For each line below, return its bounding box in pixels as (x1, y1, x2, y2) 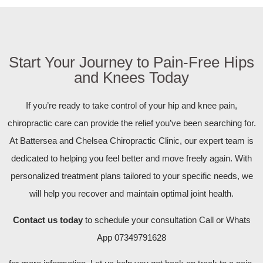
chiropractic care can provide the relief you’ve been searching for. (7, 118, 256, 129)
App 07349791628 (97, 232, 166, 242)
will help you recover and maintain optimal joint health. (29, 188, 234, 199)
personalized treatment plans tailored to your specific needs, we (10, 171, 253, 181)
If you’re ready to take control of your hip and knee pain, (26, 100, 237, 111)
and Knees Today (74, 69, 189, 87)
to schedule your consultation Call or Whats (82, 214, 251, 225)
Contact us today (12, 214, 83, 225)
